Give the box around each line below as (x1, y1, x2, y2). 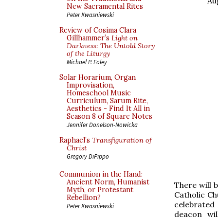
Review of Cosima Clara (59, 26, 136, 35)
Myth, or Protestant (67, 185, 133, 194)
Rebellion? (67, 193, 101, 202)
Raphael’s (59, 136, 92, 145)
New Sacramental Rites (67, 2, 143, 11)
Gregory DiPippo (67, 152, 109, 160)
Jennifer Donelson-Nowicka (67, 121, 138, 128)
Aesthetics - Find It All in (67, 104, 150, 113)
